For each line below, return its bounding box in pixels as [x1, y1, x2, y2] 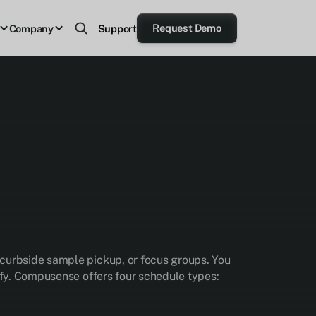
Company [8, 22, 54, 35]
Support [97, 22, 137, 35]
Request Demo [152, 22, 221, 34]
